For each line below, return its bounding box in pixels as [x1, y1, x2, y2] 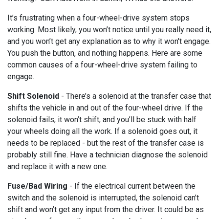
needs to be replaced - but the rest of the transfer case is [7, 138, 204, 148]
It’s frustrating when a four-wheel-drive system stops [7, 13, 190, 22]
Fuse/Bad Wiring [7, 181, 67, 191]
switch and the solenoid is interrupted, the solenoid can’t [7, 193, 199, 202]
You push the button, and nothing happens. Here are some [7, 48, 202, 58]
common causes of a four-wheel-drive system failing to [7, 60, 197, 69]
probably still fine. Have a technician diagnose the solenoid [7, 150, 208, 159]
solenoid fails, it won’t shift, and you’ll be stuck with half [7, 114, 197, 124]
